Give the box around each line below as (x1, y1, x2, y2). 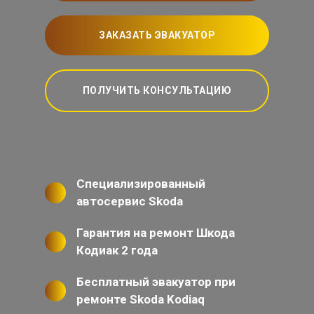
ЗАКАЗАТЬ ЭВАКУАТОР (99, 29, 215, 41)
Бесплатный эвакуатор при (76, 275, 235, 289)
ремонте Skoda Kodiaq (76, 292, 205, 306)
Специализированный (76, 177, 205, 191)
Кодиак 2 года (76, 243, 158, 257)
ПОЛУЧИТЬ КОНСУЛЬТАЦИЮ (82, 85, 232, 96)
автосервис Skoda (76, 194, 183, 208)
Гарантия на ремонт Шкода (76, 226, 235, 240)
